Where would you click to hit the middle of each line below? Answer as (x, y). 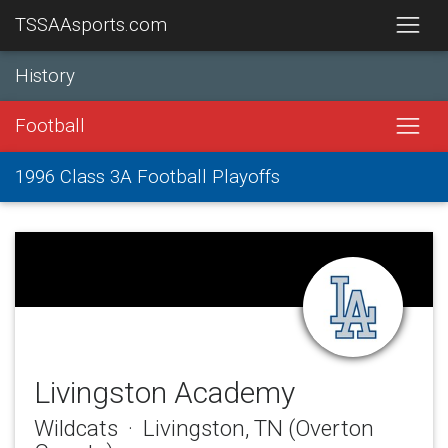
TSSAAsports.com (91, 25)
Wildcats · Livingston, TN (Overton (203, 428)
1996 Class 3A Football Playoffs (147, 176)
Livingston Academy (164, 392)
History (45, 75)
